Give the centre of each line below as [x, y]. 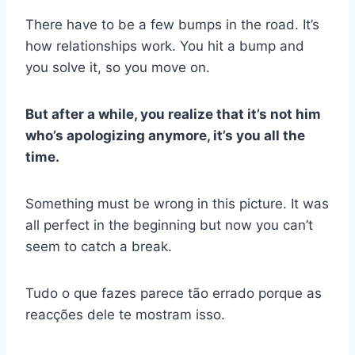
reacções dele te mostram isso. [125, 315]
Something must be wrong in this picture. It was [177, 204]
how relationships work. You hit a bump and [165, 46]
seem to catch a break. [99, 247]
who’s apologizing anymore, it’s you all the [165, 136]
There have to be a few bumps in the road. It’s [172, 25]
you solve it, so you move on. [118, 68]
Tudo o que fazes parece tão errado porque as [174, 294]
